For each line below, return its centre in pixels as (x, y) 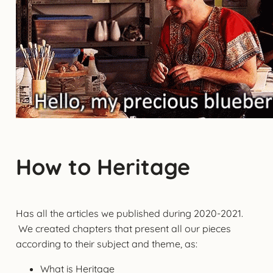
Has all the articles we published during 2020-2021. (129, 213)
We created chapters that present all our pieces (123, 228)
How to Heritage (106, 166)
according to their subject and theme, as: (106, 243)
